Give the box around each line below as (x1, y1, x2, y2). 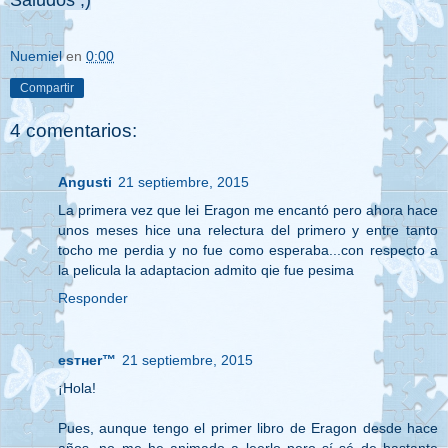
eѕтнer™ (58, 352, 116, 369)
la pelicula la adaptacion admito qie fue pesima (58, 262, 354, 279)
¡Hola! (58, 380, 96, 397)
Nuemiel (10, 48, 62, 65)
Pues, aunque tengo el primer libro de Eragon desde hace (58, 420, 438, 437)
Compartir (20, 81, 74, 96)
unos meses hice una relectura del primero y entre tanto (58, 222, 438, 239)
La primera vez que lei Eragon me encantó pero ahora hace (58, 202, 438, 219)
